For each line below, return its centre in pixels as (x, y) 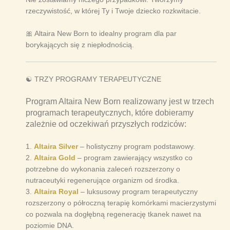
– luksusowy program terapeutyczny (138, 192)
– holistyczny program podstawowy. (137, 147)
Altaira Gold (55, 158)
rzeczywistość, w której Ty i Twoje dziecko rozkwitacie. (113, 11)
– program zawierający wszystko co (134, 158)
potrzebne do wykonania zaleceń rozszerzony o (103, 169)
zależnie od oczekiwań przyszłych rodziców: (106, 124)
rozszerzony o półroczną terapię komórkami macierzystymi (121, 203)
